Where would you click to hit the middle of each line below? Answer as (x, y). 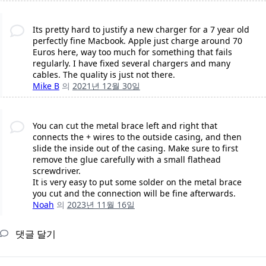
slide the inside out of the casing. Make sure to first (135, 148)
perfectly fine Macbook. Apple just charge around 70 (137, 41)
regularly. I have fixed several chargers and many (131, 64)
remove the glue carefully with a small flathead (126, 160)
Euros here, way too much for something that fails (132, 52)
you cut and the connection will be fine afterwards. (134, 194)
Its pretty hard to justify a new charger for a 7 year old (141, 30)
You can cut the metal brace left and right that (125, 126)
